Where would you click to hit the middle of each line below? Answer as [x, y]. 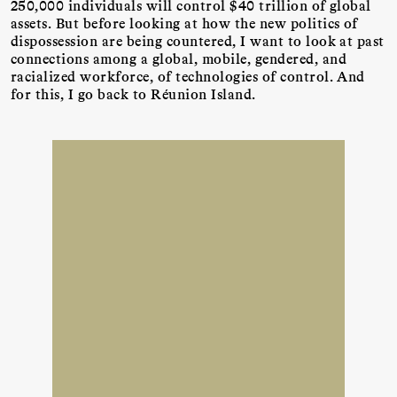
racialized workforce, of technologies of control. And [188, 76]
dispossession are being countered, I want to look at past [198, 41]
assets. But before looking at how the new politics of [184, 23]
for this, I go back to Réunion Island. [133, 94]
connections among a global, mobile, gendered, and [179, 58]
